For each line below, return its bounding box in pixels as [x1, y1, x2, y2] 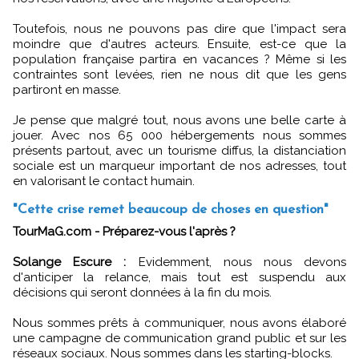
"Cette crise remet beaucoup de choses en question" [13, 202, 329, 216]
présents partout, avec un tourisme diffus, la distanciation [13, 143, 346, 158]
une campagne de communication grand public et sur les [13, 330, 346, 345]
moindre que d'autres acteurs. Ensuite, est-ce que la [13, 36, 346, 51]
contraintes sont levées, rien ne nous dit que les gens [13, 67, 346, 82]
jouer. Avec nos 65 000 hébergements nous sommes [13, 127, 346, 143]
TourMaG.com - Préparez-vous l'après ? [18, 224, 236, 239]
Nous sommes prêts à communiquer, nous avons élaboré [13, 315, 346, 330]
